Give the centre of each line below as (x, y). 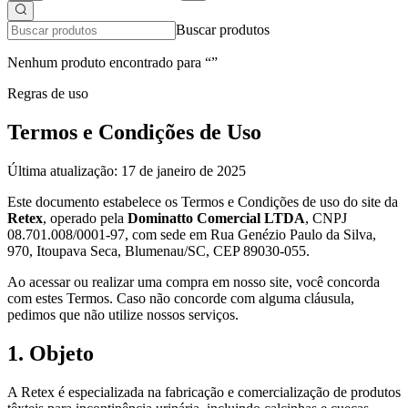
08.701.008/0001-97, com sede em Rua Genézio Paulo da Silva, (192, 234)
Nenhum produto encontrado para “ (109, 62)
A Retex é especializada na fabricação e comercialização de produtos (204, 392)
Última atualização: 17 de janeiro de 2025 (127, 170)
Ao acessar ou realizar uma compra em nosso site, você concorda (194, 281)
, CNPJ (326, 218)
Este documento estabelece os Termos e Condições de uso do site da (203, 201)
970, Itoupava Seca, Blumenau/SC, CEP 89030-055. (158, 250)
